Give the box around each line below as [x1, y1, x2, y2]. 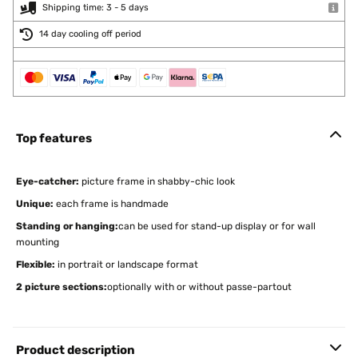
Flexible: [16, 259, 55, 270]
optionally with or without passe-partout [107, 281, 292, 292]
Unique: [16, 198, 54, 209]
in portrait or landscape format [55, 259, 198, 270]
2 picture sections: [16, 281, 107, 292]
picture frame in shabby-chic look [79, 176, 235, 187]
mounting [16, 237, 59, 248]
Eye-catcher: [16, 176, 79, 187]
